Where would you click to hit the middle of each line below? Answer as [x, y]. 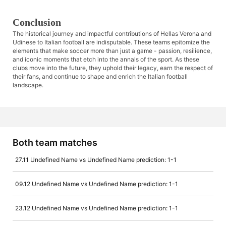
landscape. [28, 85]
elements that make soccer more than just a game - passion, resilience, [112, 51]
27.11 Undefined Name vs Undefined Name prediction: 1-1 [96, 160]
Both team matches [55, 143]
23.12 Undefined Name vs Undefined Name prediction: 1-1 [97, 208]
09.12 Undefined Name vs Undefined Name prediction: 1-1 [97, 184]
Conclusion [37, 22]
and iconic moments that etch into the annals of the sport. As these [106, 60]
